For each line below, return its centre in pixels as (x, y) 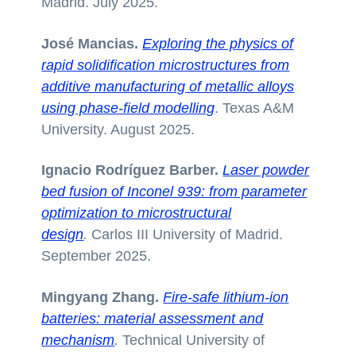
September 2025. (99, 256)
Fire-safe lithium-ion (226, 298)
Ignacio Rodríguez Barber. (132, 170)
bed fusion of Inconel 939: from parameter (174, 192)
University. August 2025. (120, 129)
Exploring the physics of (218, 43)
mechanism (78, 341)
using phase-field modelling (128, 108)
